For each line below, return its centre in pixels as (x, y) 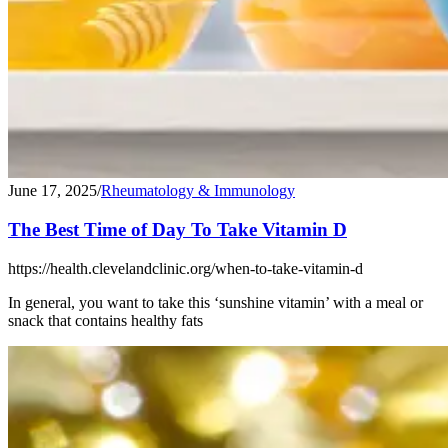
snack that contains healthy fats (105, 320)
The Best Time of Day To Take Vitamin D (177, 229)
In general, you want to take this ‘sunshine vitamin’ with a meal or (215, 302)
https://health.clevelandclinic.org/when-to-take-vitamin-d (185, 268)
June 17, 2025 (52, 191)
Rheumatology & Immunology (198, 191)
